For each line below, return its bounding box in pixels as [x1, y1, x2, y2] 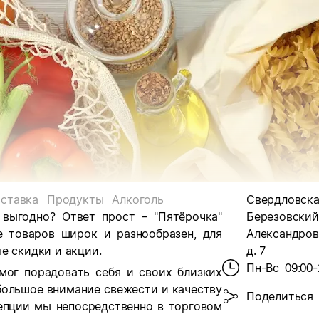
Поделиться [246, 289, 314, 303]
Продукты [46, 192, 104, 206]
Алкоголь [112, 192, 164, 206]
